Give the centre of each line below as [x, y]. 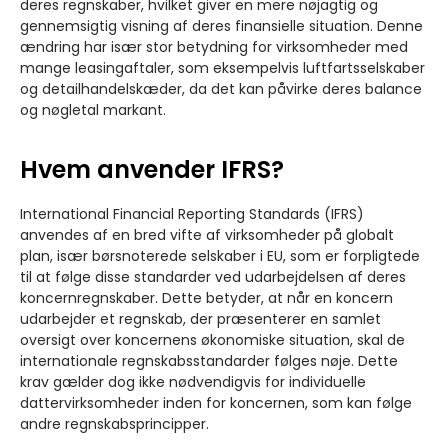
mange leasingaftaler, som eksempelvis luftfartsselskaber [222, 68]
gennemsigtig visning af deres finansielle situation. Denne [221, 26]
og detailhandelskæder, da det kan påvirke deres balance [221, 89]
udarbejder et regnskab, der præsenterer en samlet [200, 318]
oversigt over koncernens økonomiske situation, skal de [212, 339]
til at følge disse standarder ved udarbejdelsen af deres [213, 276]
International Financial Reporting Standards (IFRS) [192, 213]
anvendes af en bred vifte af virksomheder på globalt [207, 234]
